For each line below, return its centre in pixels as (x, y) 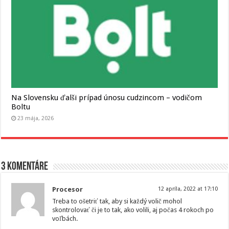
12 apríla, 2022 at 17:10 (188, 189)
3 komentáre (25, 167)
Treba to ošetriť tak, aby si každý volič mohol (117, 201)
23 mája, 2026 (36, 118)
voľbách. (65, 218)
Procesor (68, 189)
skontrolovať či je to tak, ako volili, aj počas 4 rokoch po (133, 210)
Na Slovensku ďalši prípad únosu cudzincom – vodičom (107, 97)
